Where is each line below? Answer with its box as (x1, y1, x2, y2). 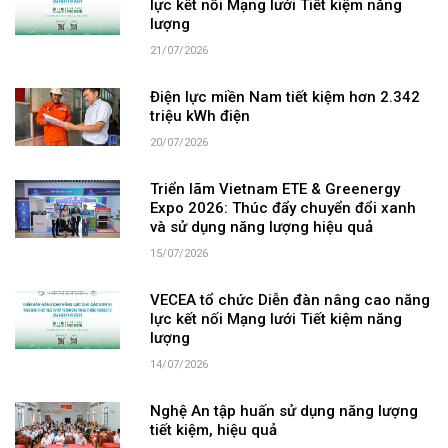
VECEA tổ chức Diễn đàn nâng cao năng (149, 291, 430, 310)
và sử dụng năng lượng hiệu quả (149, 218, 373, 237)
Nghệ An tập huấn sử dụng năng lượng (149, 402, 418, 421)
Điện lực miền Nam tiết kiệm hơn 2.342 (149, 88, 420, 107)
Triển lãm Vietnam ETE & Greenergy (149, 180, 400, 199)
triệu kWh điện (149, 107, 250, 126)
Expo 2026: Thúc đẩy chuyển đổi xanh (149, 199, 416, 218)
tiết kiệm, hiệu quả (149, 421, 277, 440)
